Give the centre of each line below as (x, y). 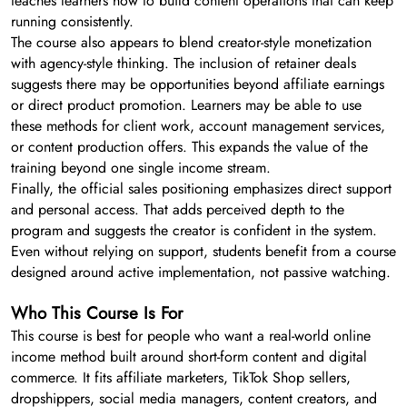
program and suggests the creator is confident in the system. (194, 231)
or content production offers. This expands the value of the (189, 147)
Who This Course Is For (97, 313)
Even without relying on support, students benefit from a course (203, 252)
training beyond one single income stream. (141, 168)
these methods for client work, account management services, (198, 126)
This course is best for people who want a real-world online (191, 336)
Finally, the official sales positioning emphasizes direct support (201, 189)
